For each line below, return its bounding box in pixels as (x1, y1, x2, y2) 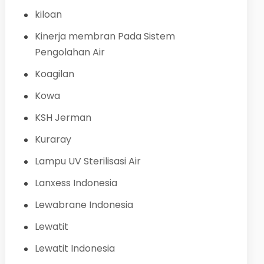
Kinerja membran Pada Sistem (34, 29, 175, 43)
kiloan (34, 7, 62, 21)
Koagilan (34, 67, 74, 81)
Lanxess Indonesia (34, 176, 117, 190)
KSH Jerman (34, 110, 91, 124)
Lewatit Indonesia (34, 241, 115, 255)
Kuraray (34, 132, 71, 146)
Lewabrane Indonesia (34, 197, 133, 212)
